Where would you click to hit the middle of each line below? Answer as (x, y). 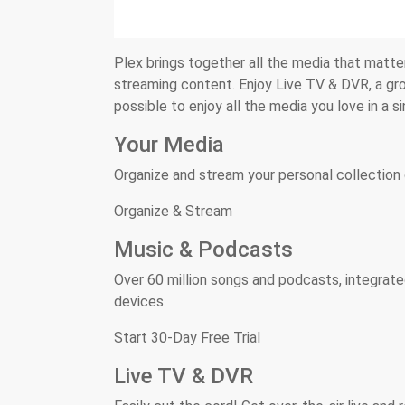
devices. (140, 301)
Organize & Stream (173, 211)
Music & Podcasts (203, 250)
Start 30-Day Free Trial (187, 338)
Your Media (169, 145)
